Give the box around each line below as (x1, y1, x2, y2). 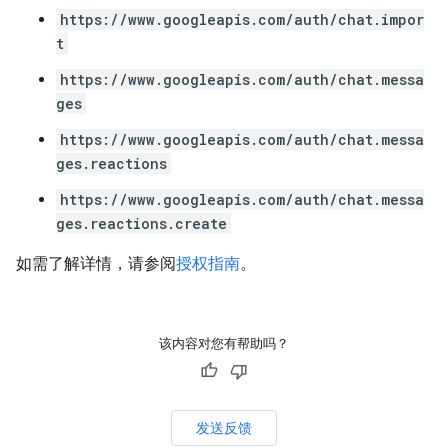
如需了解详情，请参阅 (16, 254, 176, 273)
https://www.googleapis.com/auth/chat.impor (60, 10, 424, 29)
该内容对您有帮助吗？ (159, 336, 289, 351)
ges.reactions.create (56, 214, 227, 233)
